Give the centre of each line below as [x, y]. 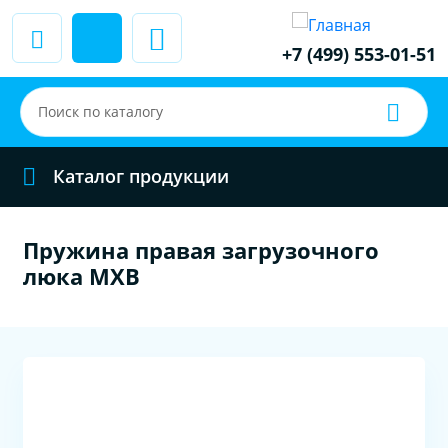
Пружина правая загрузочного [201, 249]
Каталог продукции [141, 176]
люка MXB [82, 275]
